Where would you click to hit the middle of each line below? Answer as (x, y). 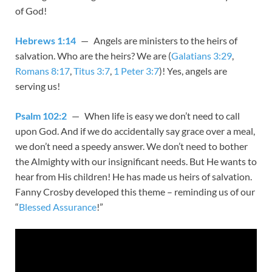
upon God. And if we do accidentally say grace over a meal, (135, 131)
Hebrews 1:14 (46, 41)
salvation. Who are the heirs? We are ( (93, 56)
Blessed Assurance (58, 207)
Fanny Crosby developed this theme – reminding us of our (135, 192)
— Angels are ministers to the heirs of (157, 41)
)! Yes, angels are (193, 71)
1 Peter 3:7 (136, 71)
